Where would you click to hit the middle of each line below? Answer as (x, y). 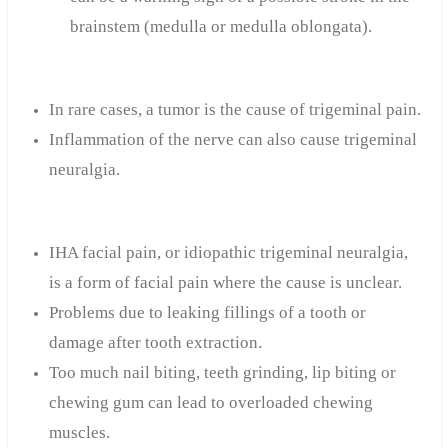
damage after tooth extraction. (155, 343)
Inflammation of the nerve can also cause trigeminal (232, 140)
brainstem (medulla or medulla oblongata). (220, 27)
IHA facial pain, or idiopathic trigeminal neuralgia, (228, 253)
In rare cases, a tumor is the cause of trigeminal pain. (234, 110)
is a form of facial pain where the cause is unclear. (225, 283)
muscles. (79, 433)
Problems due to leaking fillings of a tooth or (207, 313)
